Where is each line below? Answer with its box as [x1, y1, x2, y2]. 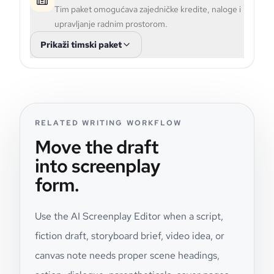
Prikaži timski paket [40, 39, 122, 50]
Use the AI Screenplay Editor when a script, [35, 209, 223, 223]
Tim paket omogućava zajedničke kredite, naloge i [54, 3, 241, 15]
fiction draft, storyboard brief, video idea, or [35, 229, 224, 242]
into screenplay [35, 153, 160, 178]
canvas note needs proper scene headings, [35, 248, 220, 262]
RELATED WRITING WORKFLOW [35, 117, 182, 128]
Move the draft [35, 134, 159, 159]
